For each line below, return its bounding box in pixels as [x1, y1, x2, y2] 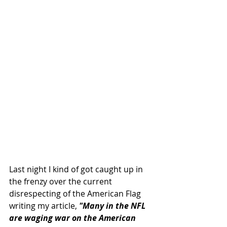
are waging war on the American [9, 212, 138, 223]
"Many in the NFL [79, 200, 147, 211]
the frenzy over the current [9, 175, 114, 187]
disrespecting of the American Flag [9, 187, 143, 199]
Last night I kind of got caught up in [9, 163, 145, 175]
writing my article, [9, 200, 79, 211]
